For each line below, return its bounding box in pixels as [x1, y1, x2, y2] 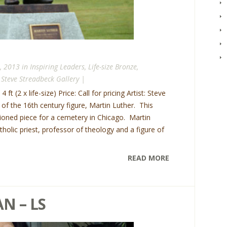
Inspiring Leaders [30, 62, 85, 71]
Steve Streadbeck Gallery [1, 74, 79, 84]
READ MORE [128, 153, 169, 163]
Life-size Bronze [88, 62, 137, 71]
